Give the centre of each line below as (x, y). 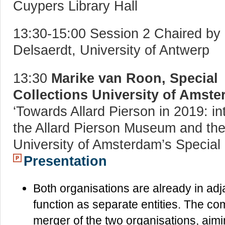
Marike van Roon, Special (135, 78)
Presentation (65, 161)
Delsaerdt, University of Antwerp (111, 50)
